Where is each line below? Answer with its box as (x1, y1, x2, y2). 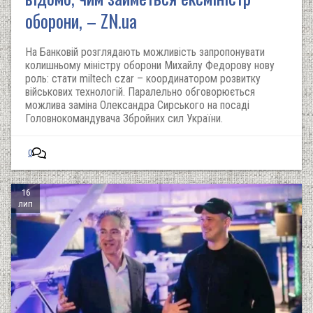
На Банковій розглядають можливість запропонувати (25, 45, 265, 59)
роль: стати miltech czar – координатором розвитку (25, 72, 261, 85)
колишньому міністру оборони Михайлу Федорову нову (25, 59, 275, 72)
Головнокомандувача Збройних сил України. (25, 112, 223, 125)
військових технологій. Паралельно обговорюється (25, 85, 255, 99)
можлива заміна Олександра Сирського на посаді (25, 99, 249, 112)
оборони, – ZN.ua (25, 7, 137, 34)
